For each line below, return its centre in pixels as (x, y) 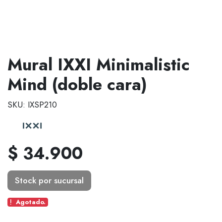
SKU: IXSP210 (32, 105)
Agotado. (30, 202)
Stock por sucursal (49, 180)
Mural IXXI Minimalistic (99, 64)
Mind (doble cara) (77, 84)
